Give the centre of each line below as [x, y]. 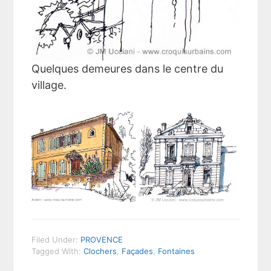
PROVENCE [102, 239]
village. [49, 85]
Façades [138, 251]
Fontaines [177, 251]
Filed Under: [56, 239]
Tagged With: [58, 251]
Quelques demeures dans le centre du [128, 69]
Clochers [100, 251]
